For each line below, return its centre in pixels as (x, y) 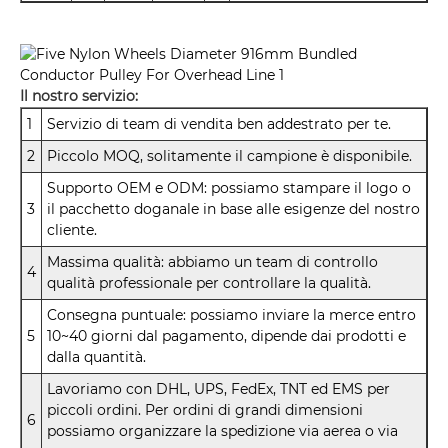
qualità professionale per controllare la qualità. (209, 283)
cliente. (72, 230)
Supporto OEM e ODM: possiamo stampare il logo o (229, 188)
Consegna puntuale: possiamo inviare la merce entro (231, 315)
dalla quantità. (96, 357)
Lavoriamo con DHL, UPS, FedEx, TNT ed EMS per (218, 389)
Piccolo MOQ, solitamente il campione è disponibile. (229, 156)
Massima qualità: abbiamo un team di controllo (212, 262)
